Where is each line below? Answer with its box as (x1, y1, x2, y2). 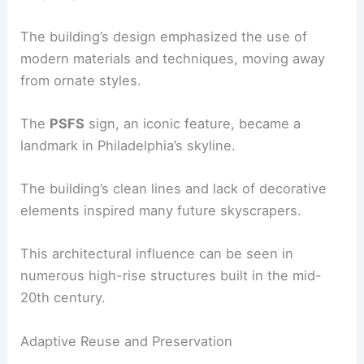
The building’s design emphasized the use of (20, 28, 308, 45)
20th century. (20, 289, 106, 306)
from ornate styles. (20, 71, 142, 89)
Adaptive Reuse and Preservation (20, 332, 233, 349)
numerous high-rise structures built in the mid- (20, 267, 323, 284)
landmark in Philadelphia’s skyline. (20, 136, 236, 154)
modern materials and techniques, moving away (20, 50, 326, 67)
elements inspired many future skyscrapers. (20, 202, 302, 219)
